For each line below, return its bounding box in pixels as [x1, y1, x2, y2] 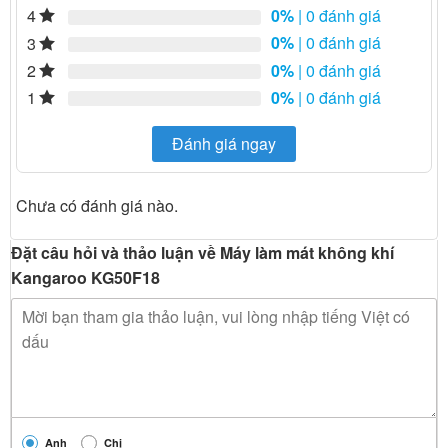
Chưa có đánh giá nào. [16, 194, 178, 218]
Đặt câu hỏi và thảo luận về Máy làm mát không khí [11, 241, 394, 265]
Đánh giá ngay [172, 132, 276, 156]
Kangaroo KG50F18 [11, 266, 160, 290]
